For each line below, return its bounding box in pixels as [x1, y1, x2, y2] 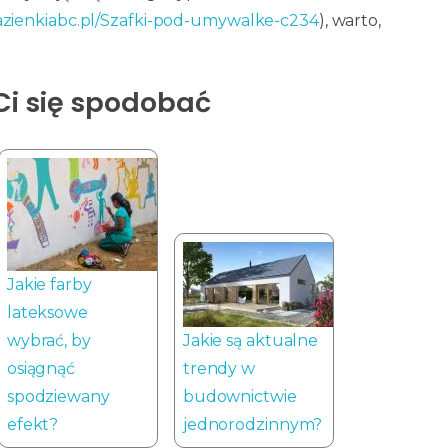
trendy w [182, 358, 256, 378]
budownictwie [182, 386, 297, 406]
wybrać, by [6, 330, 91, 350]
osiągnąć [6, 358, 76, 378]
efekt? [6, 414, 59, 434]
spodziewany [6, 386, 110, 406]
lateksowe [6, 302, 88, 322]
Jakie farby [6, 274, 92, 294]
